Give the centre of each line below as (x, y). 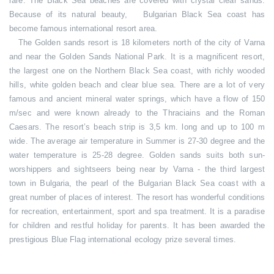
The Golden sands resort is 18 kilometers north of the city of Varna (137, 43)
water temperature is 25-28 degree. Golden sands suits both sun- (137, 155)
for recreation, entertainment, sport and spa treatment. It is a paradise (137, 211)
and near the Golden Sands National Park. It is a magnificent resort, (137, 57)
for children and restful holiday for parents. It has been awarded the (137, 225)
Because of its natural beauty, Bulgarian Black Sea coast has (137, 14)
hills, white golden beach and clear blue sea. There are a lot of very (137, 85)
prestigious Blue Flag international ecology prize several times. (123, 239)
